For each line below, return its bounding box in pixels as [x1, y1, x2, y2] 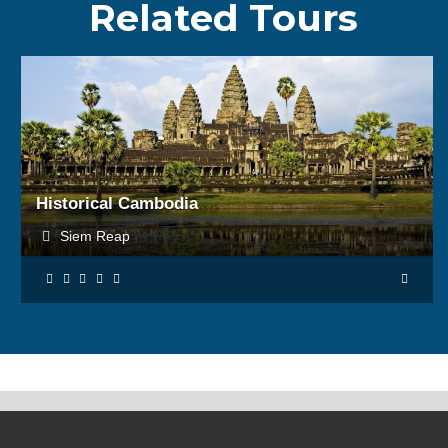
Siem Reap [55, 227, 138, 244]
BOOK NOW [180, 169, 274, 186]
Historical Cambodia [36, 193, 198, 213]
